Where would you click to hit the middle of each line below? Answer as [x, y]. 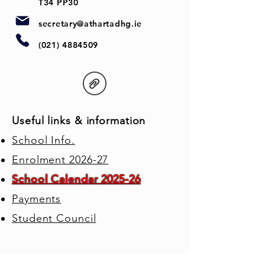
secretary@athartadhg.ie [91, 24]
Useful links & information [81, 121]
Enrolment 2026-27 [60, 160]
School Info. [43, 140]
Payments [37, 199]
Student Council [54, 218]
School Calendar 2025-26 [76, 179]
